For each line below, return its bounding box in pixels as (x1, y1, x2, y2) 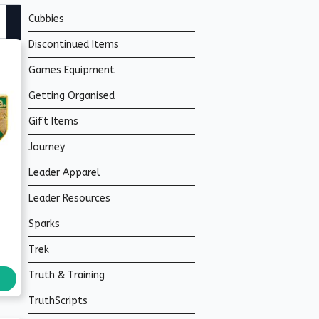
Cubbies (28, 12, 64, 25)
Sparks (28, 217, 60, 230)
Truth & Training (28, 268, 105, 281)
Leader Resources (28, 192, 110, 204)
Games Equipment (28, 63, 115, 76)
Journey (28, 140, 65, 153)
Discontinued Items (28, 38, 119, 51)
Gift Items (28, 115, 78, 127)
